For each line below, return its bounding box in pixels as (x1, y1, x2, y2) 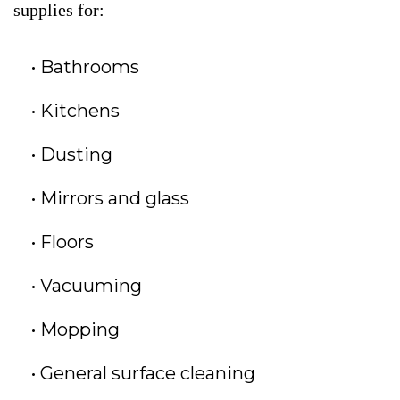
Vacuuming (40, 275, 142, 297)
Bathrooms (40, 56, 139, 79)
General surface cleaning (40, 362, 255, 385)
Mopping (40, 319, 120, 341)
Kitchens (40, 100, 120, 122)
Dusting (40, 144, 112, 166)
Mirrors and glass (40, 187, 189, 210)
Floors (40, 231, 94, 254)
